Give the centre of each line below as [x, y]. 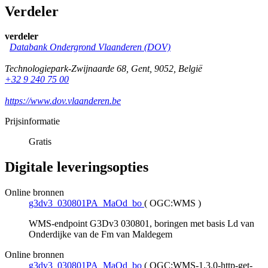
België [190, 69]
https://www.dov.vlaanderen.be [63, 101]
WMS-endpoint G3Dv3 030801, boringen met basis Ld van [141, 224]
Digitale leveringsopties [77, 167]
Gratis [40, 142]
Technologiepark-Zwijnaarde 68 [66, 69]
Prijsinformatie [32, 121]
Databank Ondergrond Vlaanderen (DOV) [90, 47]
